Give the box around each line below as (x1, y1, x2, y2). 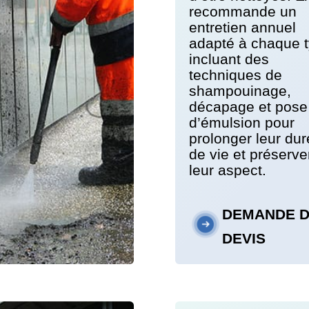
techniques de (188, 67, 282, 83)
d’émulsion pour (188, 114, 295, 131)
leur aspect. (188, 162, 266, 179)
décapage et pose (188, 99, 308, 115)
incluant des (188, 51, 269, 68)
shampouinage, (188, 83, 291, 99)
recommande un (188, 3, 297, 20)
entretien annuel (188, 19, 296, 36)
